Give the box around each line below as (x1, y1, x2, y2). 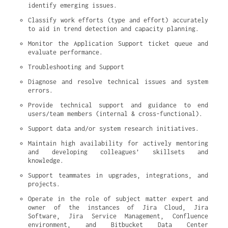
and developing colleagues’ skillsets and (28, 148, 208, 156)
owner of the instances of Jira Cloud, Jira (28, 204, 208, 211)
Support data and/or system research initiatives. (28, 125, 199, 132)
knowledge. (28, 157, 64, 164)
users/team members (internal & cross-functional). (28, 110, 203, 118)
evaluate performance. (28, 48, 103, 56)
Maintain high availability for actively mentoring (28, 139, 208, 147)
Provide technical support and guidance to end (28, 101, 208, 109)
